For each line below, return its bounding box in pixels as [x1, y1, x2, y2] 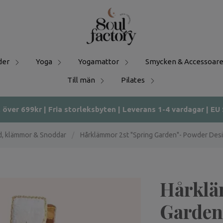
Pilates [121, 75, 145, 84]
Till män [67, 75, 95, 84]
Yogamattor [78, 57, 119, 66]
